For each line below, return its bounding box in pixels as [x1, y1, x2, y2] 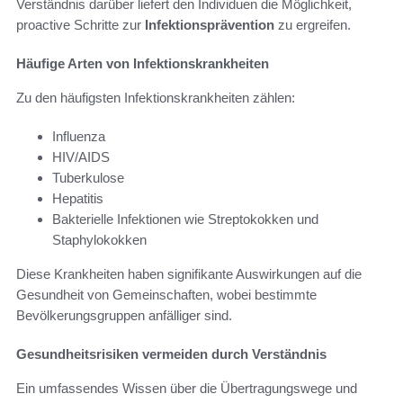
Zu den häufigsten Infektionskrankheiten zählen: [16, 90, 295, 106]
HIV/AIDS [52, 149, 110, 166]
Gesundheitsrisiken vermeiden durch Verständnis [16, 346, 327, 363]
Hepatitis [52, 191, 103, 207]
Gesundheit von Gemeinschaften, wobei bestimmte [16, 287, 317, 303]
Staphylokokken [52, 232, 147, 248]
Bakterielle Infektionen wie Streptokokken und [52, 211, 318, 228]
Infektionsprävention [145, 17, 274, 33]
